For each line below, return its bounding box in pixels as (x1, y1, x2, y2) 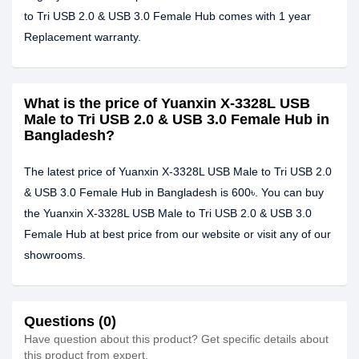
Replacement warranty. (24, 30, 141, 43)
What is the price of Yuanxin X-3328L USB (24, 95, 310, 111)
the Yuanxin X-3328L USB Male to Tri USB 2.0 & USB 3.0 (24, 207, 312, 220)
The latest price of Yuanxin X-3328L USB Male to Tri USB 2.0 (24, 165, 332, 178)
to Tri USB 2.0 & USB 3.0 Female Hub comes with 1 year (24, 10, 311, 22)
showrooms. (24, 248, 86, 261)
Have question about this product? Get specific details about (24, 333, 329, 345)
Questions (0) (24, 313, 116, 329)
